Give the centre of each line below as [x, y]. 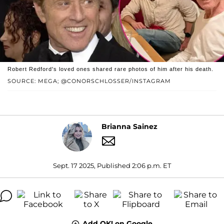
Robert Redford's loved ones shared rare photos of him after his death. [110, 69]
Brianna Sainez [129, 127]
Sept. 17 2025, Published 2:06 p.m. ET [112, 165]
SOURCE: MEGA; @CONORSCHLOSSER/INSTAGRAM [89, 81]
